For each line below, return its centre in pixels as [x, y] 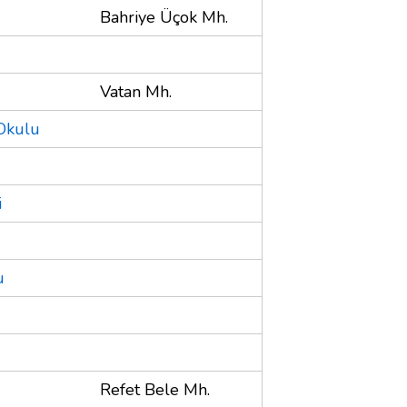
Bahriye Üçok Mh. [164, 17]
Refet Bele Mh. [155, 389]
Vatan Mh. [136, 91]
